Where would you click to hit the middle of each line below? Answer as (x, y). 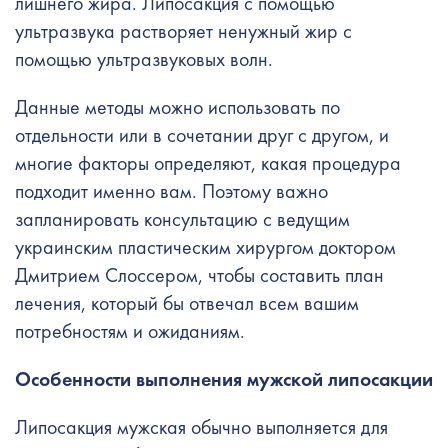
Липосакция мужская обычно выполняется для (201, 427)
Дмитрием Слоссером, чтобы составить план (199, 275)
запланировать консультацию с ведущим (182, 219)
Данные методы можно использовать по (177, 107)
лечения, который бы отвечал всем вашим (187, 303)
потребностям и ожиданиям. (130, 331)
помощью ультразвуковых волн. (146, 59)
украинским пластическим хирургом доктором (205, 247)
